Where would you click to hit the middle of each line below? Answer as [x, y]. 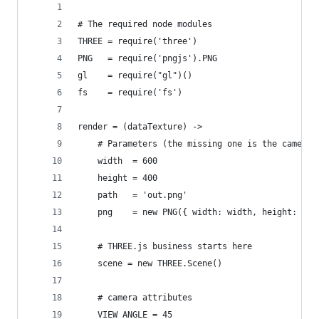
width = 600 [117, 161]
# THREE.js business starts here [165, 247]
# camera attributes [135, 298]
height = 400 [117, 178]
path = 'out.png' [132, 195]
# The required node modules [145, 25]
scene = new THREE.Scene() [150, 264]
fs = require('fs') [130, 93]
